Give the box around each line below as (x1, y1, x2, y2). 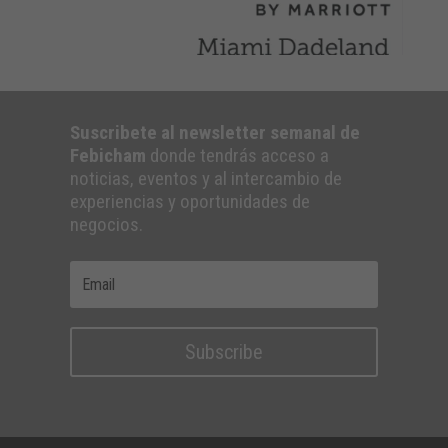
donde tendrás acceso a (145, 144, 329, 168)
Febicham (69, 144, 146, 168)
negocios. (69, 213, 143, 237)
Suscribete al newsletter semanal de (69, 121, 360, 145)
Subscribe (184, 340, 263, 365)
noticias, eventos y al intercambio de (69, 167, 342, 191)
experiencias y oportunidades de (69, 190, 310, 214)
